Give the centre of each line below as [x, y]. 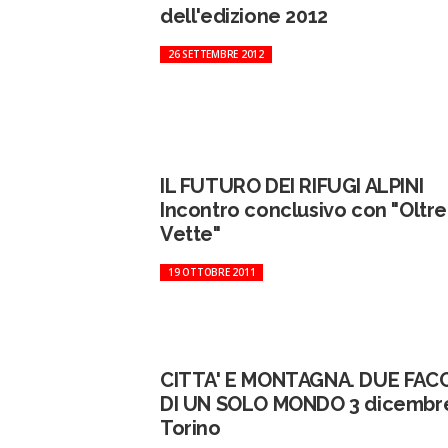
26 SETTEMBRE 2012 [216, 54]
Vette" [190, 234]
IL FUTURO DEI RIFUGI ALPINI [292, 186]
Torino [190, 428]
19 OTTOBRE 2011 [212, 272]
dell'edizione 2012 [244, 16]
